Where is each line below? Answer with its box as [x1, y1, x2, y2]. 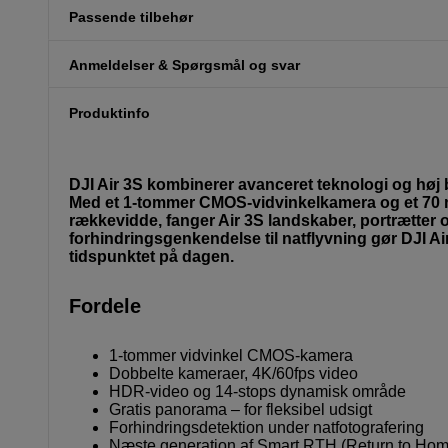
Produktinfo [69, 104, 150, 121]
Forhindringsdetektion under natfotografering [109, 419, 424, 437]
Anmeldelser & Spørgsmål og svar [69, 56, 300, 73]
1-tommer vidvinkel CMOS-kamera [109, 347, 353, 365]
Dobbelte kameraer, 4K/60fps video [109, 365, 358, 383]
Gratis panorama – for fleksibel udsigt [109, 401, 372, 419]
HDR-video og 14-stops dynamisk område [109, 383, 406, 401]
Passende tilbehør [69, 9, 193, 26]
